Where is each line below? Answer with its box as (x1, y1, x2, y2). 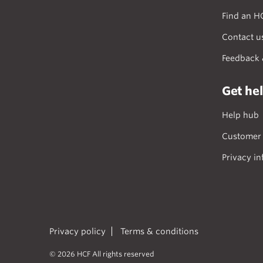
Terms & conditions (120, 227, 198, 236)
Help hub (222, 110, 259, 120)
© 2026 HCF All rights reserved (49, 249, 154, 258)
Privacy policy (49, 227, 106, 236)
